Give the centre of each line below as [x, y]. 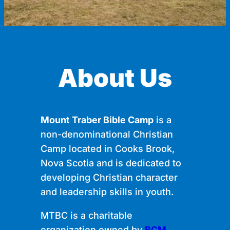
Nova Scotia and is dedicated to [111, 163]
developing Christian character [109, 178]
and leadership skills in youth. [107, 192]
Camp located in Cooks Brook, [107, 149]
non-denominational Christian [107, 135]
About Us [115, 78]
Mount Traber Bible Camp [97, 120]
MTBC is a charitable [86, 216]
